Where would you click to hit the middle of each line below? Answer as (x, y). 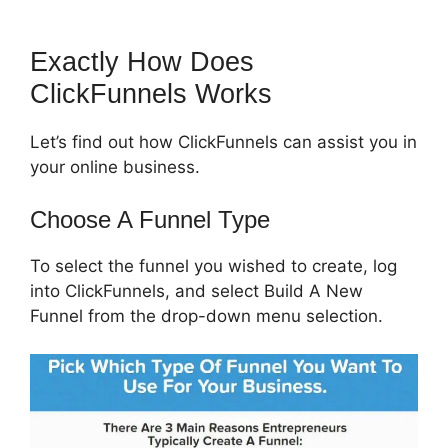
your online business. (115, 167)
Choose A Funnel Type (150, 219)
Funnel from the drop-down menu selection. (206, 315)
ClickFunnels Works (151, 94)
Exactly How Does (142, 62)
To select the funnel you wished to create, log (213, 265)
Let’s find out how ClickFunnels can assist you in (223, 142)
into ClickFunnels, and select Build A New (196, 290)
